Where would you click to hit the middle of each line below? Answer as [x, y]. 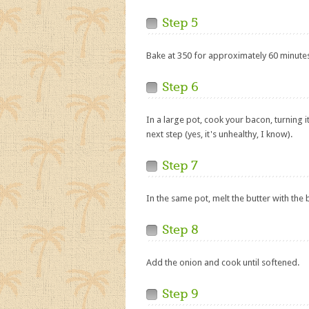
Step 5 [180, 23]
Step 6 [180, 87]
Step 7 [180, 166]
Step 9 [180, 294]
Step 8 [180, 230]
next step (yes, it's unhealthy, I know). [219, 134]
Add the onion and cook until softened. [223, 262]
